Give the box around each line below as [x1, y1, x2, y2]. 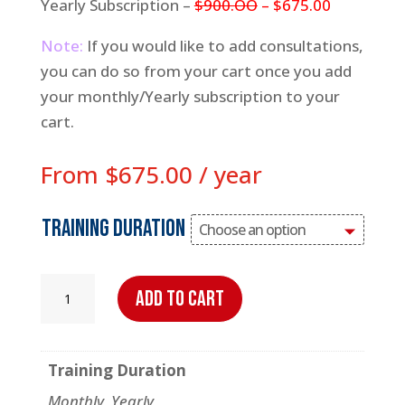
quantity [39, 328, 113, 357]
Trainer [39, 300, 102, 329]
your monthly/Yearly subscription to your [40, 85, 340, 107]
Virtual [39, 272, 100, 301]
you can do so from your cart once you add [40, 60, 352, 81]
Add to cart [135, 285, 224, 312]
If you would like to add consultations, [82, 34, 363, 56]
